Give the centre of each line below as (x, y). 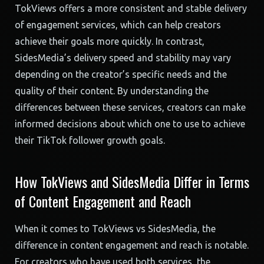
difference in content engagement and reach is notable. (132, 245)
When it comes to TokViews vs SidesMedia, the (115, 229)
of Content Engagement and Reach (103, 201)
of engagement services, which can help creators (118, 25)
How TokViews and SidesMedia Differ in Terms (132, 181)
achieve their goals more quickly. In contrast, (110, 41)
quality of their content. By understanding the (112, 91)
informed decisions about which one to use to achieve (130, 124)
